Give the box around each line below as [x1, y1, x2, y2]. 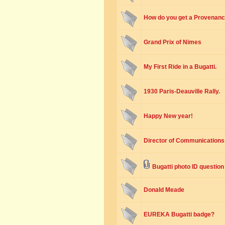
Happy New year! [144, 113, 193, 120]
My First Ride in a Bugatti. [144, 63, 216, 70]
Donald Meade [144, 186, 184, 193]
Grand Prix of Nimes [144, 39, 201, 46]
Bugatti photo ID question [152, 163, 224, 170]
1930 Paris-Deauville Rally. [144, 88, 220, 95]
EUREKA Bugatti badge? [144, 211, 214, 218]
